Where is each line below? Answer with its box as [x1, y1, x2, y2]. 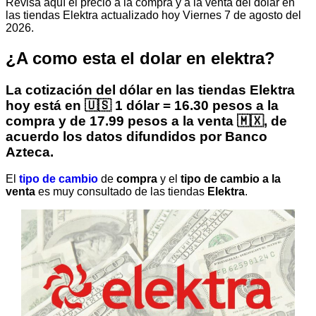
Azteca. [6, 144, 54, 159]
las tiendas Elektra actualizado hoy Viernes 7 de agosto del [6, 8, 301, 21]
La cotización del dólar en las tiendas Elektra [6, 82, 295, 97]
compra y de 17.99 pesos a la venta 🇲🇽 [6, 113, 264, 128]
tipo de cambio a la [181, 173, 281, 186]
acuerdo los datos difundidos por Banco [6, 128, 267, 144]
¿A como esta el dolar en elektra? [6, 48, 275, 68]
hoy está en [6, 97, 85, 113]
